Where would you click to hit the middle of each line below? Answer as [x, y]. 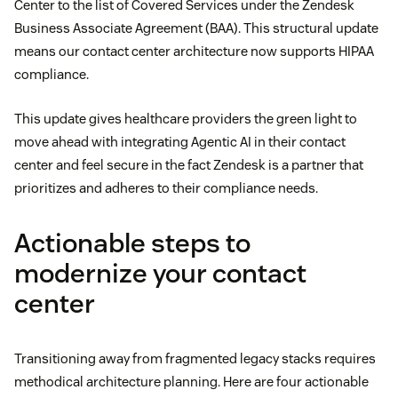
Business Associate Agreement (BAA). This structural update [196, 28]
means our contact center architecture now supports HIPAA [194, 51]
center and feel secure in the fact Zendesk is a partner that [189, 164]
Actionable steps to [132, 243]
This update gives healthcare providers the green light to [186, 118]
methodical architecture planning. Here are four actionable [191, 381]
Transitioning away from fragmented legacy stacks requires [195, 358]
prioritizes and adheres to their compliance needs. [166, 187]
